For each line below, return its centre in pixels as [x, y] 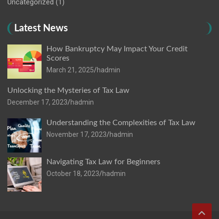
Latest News [41, 29]
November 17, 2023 [77, 135]
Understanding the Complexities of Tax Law [121, 123]
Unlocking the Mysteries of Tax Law [68, 91]
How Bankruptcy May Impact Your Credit [117, 49]
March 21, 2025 [70, 70]
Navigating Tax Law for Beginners [103, 162]
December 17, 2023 [37, 102]
